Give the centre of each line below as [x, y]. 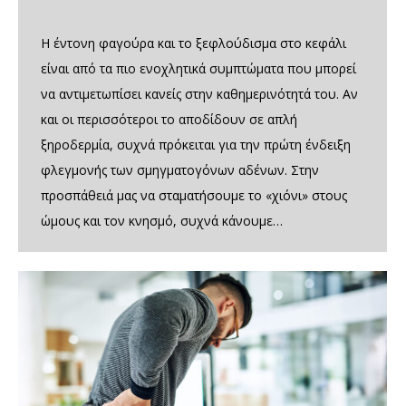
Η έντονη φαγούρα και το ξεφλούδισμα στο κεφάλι [193, 43]
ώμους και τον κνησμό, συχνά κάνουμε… [162, 221]
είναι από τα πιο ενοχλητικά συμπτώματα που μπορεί [198, 69]
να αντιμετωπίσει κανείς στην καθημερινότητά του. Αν [199, 94]
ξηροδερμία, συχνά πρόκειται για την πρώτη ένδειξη [196, 145]
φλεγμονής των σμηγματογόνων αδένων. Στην [180, 170]
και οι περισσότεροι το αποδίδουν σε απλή [169, 120]
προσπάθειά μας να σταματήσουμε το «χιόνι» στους [194, 196]
